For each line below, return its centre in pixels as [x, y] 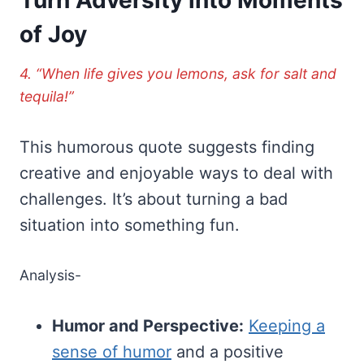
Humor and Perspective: [148, 325]
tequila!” [47, 96]
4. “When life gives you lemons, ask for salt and [178, 73]
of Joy [53, 34]
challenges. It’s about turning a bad [154, 199]
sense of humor [112, 351]
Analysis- [50, 275]
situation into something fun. [130, 225]
